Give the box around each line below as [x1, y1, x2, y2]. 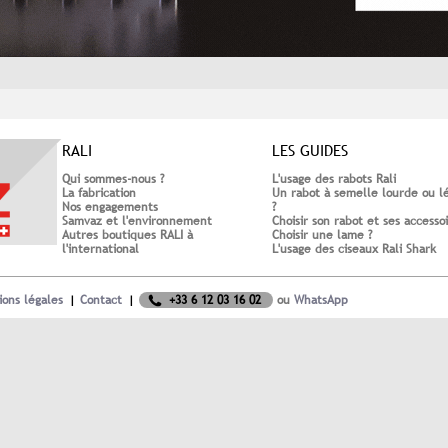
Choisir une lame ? [272, 227, 372, 242]
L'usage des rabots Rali [272, 171, 396, 186]
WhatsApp [294, 292, 348, 307]
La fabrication [62, 185, 136, 200]
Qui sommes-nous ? [62, 171, 164, 186]
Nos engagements [62, 199, 158, 214]
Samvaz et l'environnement [62, 213, 212, 228]
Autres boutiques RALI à [62, 227, 193, 242]
